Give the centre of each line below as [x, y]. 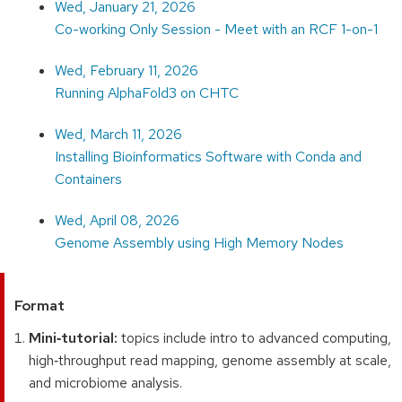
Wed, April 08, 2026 [117, 221]
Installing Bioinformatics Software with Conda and [208, 157]
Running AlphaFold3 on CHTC [146, 93]
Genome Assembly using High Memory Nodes [199, 243]
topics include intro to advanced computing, [255, 338]
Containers [88, 179]
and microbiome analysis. [106, 383]
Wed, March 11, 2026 [118, 135]
